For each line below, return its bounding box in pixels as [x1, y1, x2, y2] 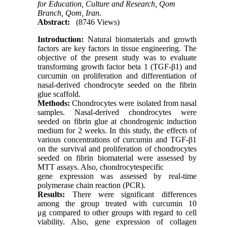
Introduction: [37, 34, 84, 44]
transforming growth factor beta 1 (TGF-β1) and [37, 62, 197, 71]
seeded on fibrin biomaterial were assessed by [37, 153, 197, 162]
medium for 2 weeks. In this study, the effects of [37, 126, 197, 135]
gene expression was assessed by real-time [37, 171, 197, 180]
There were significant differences [65, 190, 197, 199]
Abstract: [37, 17, 70, 26]
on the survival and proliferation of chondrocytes [37, 144, 197, 153]
